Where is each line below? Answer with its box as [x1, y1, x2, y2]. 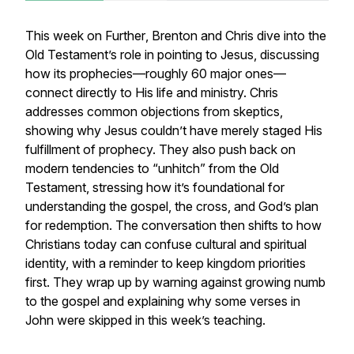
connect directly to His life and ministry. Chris [25, 85, 278, 100]
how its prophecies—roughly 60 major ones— [25, 66, 286, 81]
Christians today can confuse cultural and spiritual [25, 236, 307, 252]
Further [105, 28, 145, 43]
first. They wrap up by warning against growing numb [25, 274, 326, 290]
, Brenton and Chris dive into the [145, 28, 326, 43]
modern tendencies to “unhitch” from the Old [25, 160, 279, 176]
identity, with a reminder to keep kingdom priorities [25, 255, 306, 271]
